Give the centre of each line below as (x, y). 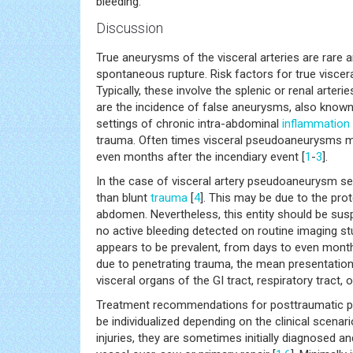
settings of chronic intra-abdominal (189, 123)
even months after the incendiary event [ (201, 156)
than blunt (123, 197)
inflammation (316, 123)
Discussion (130, 28)
